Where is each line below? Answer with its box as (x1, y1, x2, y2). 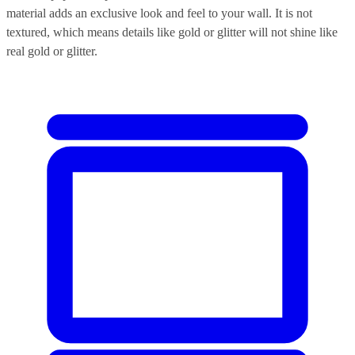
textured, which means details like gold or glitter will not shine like (6, 25, 338, 39)
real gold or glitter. (6, 44, 97, 58)
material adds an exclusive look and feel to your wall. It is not (6, 6, 312, 20)
